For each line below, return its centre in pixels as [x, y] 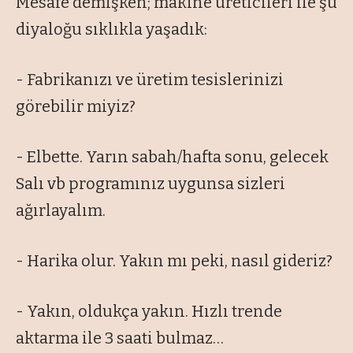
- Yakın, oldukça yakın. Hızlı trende [149, 311]
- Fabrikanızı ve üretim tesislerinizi [150, 79]
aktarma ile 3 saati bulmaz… [120, 338]
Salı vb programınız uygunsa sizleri [150, 183]
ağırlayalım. [61, 210]
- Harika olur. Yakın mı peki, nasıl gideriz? [174, 260]
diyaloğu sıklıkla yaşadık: [111, 29]
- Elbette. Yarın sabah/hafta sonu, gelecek [172, 156]
